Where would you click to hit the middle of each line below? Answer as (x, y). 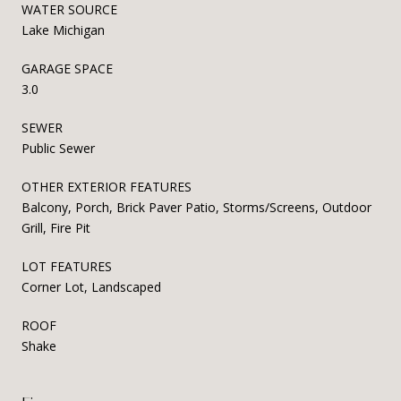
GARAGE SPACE (67, 68)
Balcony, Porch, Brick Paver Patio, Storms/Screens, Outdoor (196, 207)
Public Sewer (58, 148)
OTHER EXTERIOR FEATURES (107, 186)
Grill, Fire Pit (56, 227)
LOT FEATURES (67, 266)
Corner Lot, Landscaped (91, 286)
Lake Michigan (63, 30)
